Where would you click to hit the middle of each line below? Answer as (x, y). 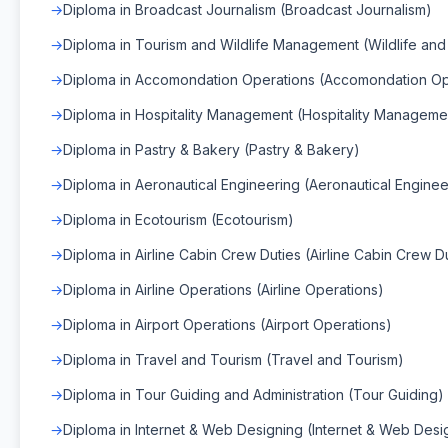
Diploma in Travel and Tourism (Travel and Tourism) (233, 359)
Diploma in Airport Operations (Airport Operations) (227, 324)
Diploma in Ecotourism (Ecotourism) (178, 219)
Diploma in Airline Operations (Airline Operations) (223, 289)
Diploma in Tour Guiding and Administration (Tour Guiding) (253, 394)
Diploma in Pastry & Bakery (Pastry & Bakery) (211, 149)
